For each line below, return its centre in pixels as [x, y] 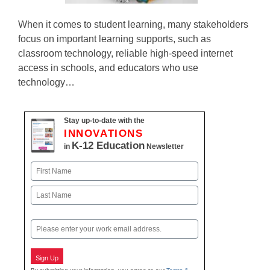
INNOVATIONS [104, 133]
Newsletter [164, 146]
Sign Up [47, 258]
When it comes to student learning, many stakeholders [133, 24]
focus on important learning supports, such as [115, 39]
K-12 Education [108, 146]
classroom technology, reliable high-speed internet [125, 53]
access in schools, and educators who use [108, 68]
